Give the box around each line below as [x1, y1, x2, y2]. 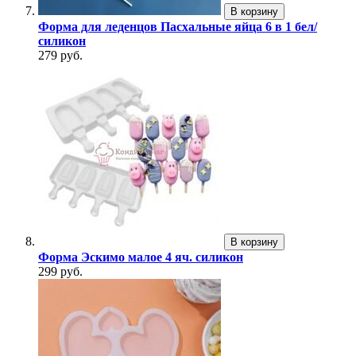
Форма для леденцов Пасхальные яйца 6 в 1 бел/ [38, 20, 317, 34]
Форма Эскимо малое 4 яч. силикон [38, 250, 243, 265]
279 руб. [38, 48, 83, 63]
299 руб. [38, 265, 83, 279]
